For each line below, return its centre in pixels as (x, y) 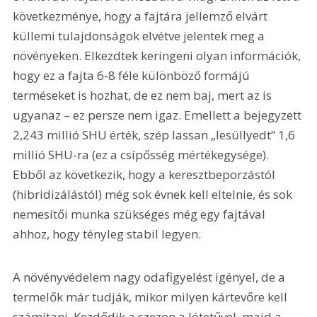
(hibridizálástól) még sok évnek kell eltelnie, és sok (154, 194)
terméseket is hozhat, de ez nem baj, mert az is (144, 95)
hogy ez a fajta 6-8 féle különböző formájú (133, 75)
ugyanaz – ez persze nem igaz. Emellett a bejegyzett (159, 115)
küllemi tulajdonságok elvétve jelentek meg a (140, 35)
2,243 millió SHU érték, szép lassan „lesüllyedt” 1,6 (156, 134)
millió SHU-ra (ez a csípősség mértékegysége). (143, 154)
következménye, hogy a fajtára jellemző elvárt (142, 16)
